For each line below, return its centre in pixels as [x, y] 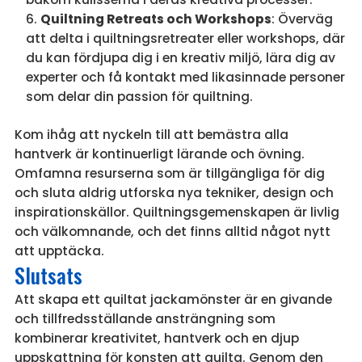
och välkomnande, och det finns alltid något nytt [172, 231]
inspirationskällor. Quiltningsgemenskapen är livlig [177, 212]
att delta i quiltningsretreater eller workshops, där [185, 38]
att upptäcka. [59, 250]
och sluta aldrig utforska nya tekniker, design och [174, 192]
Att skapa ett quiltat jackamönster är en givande [173, 299]
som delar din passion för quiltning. [139, 96]
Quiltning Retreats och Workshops [156, 19]
